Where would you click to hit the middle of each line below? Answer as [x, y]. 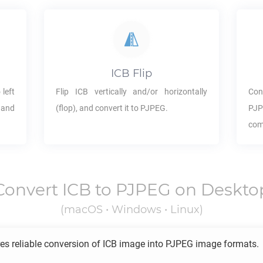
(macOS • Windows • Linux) [131, 210]
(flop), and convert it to [98, 108]
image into [141, 244]
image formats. [226, 244]
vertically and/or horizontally [148, 92]
